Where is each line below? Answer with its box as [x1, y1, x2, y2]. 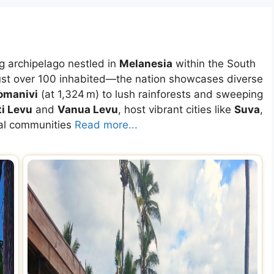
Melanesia [119, 57, 172, 70]
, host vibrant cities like [118, 103, 234, 116]
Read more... [75, 119, 138, 131]
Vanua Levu [57, 103, 118, 116]
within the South [172, 57, 256, 70]
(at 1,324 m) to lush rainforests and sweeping [38, 88, 263, 100]
